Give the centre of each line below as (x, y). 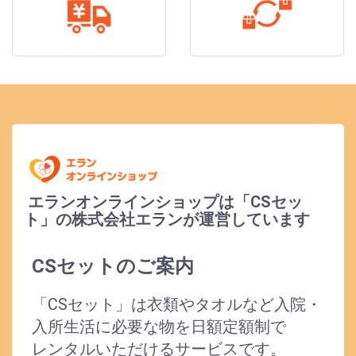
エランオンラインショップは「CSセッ (163, 201)
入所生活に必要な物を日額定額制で (159, 326)
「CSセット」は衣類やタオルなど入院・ (177, 304)
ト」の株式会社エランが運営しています (167, 219)
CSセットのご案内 (113, 266)
